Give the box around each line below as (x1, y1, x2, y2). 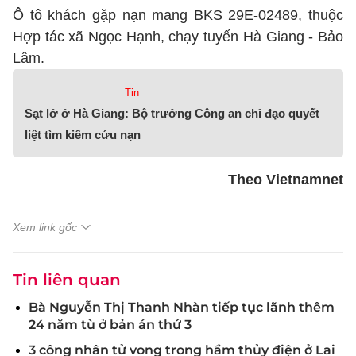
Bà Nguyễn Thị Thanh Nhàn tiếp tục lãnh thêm (29, 300, 335, 315)
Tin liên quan (13, 270, 121, 289)
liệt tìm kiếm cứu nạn (25, 128, 141, 141)
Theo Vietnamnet (228, 172, 343, 188)
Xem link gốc (13, 221, 77, 234)
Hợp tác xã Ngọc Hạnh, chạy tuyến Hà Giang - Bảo (13, 29, 343, 44)
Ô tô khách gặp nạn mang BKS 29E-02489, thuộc (13, 7, 343, 23)
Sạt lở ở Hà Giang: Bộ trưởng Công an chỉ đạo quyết (25, 106, 319, 120)
